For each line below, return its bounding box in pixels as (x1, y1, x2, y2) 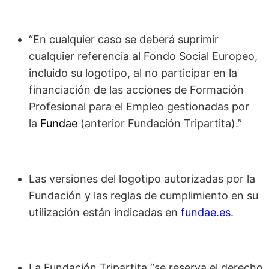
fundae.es (181, 206, 231, 219)
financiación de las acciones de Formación (29, 83, 244, 97)
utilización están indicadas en (29, 206, 181, 219)
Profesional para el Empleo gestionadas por (29, 100, 249, 113)
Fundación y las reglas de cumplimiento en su (29, 189, 258, 202)
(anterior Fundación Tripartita (77, 117, 231, 130)
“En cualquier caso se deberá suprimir (29, 33, 219, 46)
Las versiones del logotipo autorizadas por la (29, 172, 255, 186)
